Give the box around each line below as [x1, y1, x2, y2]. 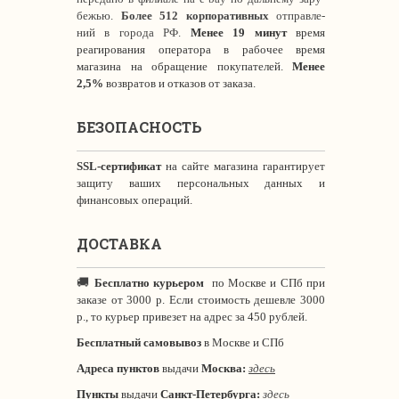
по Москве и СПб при [204, 276, 326, 289]
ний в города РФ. [77, 26, 191, 39]
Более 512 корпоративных [120, 9, 269, 22]
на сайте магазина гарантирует [161, 159, 325, 173]
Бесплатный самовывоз [77, 336, 201, 349]
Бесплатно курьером [94, 276, 205, 289]
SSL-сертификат [77, 159, 161, 173]
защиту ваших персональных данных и [77, 176, 325, 190]
